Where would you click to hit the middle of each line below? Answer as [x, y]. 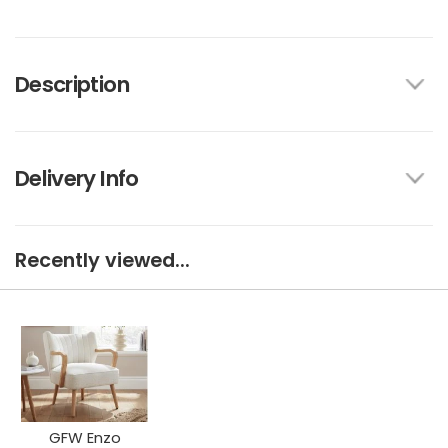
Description [72, 84]
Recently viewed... [102, 260]
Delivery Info [77, 178]
